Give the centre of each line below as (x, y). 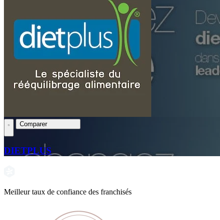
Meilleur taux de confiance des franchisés (68, 192)
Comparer (34, 124)
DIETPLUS (28, 151)
